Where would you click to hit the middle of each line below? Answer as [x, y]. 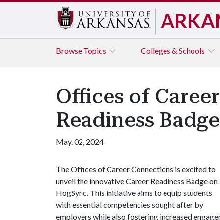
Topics [96, 50]
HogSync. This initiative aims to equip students [134, 193]
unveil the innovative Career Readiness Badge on [137, 181]
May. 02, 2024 [80, 142]
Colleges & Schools [174, 50]
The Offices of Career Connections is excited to [136, 169]
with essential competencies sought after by [130, 205]
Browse [70, 50]
